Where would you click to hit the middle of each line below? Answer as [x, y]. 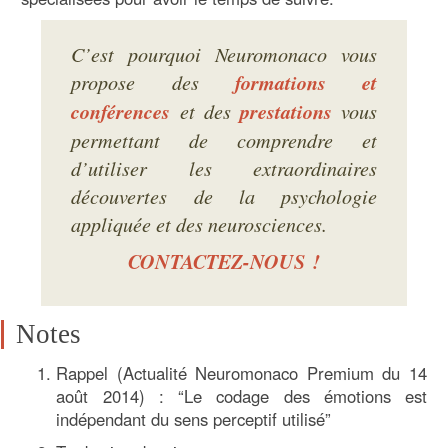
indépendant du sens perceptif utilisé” [194, 419]
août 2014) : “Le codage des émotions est [241, 396]
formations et [305, 83]
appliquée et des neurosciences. [199, 224]
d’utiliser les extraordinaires [224, 168]
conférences [121, 112]
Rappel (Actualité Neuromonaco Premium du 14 [241, 373]
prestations [285, 112]
